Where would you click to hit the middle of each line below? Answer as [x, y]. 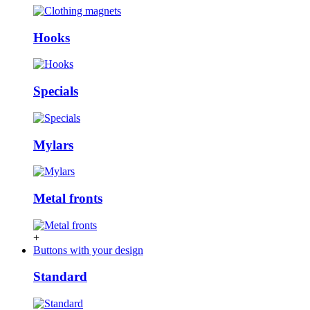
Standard [60, 277]
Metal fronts [68, 199]
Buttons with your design [88, 250]
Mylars [53, 145]
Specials [56, 91]
